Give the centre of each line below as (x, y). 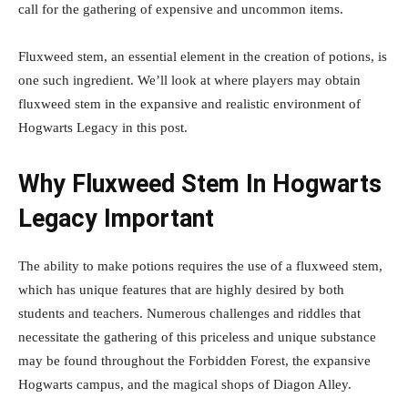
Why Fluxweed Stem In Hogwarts (200, 184)
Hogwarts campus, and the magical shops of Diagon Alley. (185, 384)
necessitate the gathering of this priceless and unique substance (197, 337)
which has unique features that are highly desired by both (181, 289)
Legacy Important (116, 218)
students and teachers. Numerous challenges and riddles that (189, 313)
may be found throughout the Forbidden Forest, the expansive (194, 360)
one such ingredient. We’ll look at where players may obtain (189, 80)
